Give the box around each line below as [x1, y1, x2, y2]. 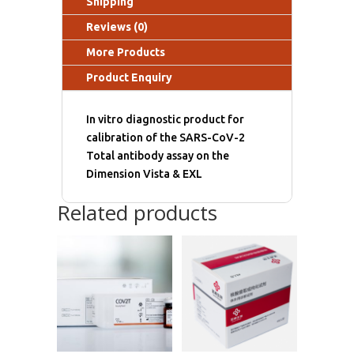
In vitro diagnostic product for [86, 113, 245, 126]
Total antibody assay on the [86, 149, 230, 163]
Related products [56, 198, 217, 228]
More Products [86, 46, 166, 59]
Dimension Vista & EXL [86, 168, 203, 181]
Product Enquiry [86, 71, 173, 85]
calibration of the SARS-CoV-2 [86, 131, 246, 145]
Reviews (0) [86, 21, 149, 34]
